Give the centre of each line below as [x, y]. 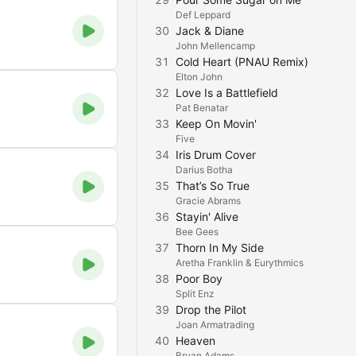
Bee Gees [197, 232]
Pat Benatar [202, 108]
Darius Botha [204, 170]
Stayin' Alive [207, 217]
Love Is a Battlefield [227, 93]
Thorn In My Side [220, 248]
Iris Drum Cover [216, 155]
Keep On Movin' [216, 124]
